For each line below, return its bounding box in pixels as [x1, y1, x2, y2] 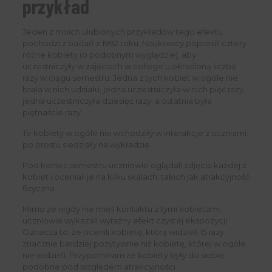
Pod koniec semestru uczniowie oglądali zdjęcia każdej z [22, 160, 246, 171]
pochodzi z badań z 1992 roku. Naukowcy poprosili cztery [22, 38, 246, 49]
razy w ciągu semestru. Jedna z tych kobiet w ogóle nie [22, 73, 238, 83]
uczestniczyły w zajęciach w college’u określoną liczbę [22, 61, 236, 72]
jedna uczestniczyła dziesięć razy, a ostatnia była [22, 96, 212, 106]
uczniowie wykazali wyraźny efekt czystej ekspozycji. [22, 216, 229, 226]
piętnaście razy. [22, 107, 83, 118]
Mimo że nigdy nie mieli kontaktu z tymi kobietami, [22, 204, 222, 214]
